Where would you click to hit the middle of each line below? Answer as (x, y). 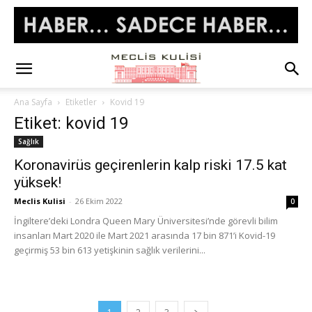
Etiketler (81, 102)
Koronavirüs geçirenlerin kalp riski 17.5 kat (150, 165)
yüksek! (38, 182)
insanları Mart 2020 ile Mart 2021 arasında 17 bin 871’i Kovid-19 (145, 235)
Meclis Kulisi (40, 201)
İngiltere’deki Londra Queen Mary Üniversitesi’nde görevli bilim (146, 221)
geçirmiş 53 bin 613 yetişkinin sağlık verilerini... (110, 250)
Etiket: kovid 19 (71, 123)
